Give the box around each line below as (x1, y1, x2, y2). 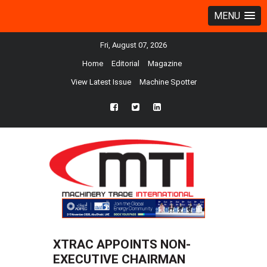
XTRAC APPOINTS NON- (53, 237, 191, 252)
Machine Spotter (139, 77, 197, 86)
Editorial (111, 59, 139, 68)
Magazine (148, 59, 182, 68)
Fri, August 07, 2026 (100, 41, 167, 49)
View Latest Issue (70, 77, 131, 86)
